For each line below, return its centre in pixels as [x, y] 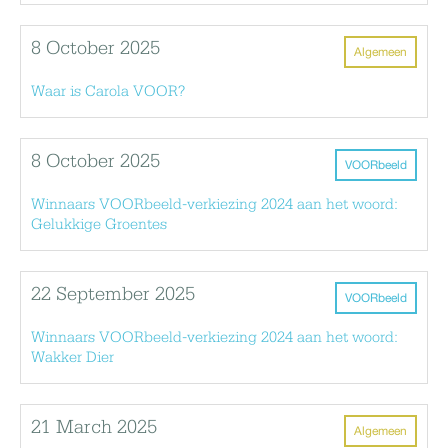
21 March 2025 [94, 427]
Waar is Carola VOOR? [108, 91]
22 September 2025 [113, 294]
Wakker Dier [72, 357]
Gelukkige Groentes [99, 224]
